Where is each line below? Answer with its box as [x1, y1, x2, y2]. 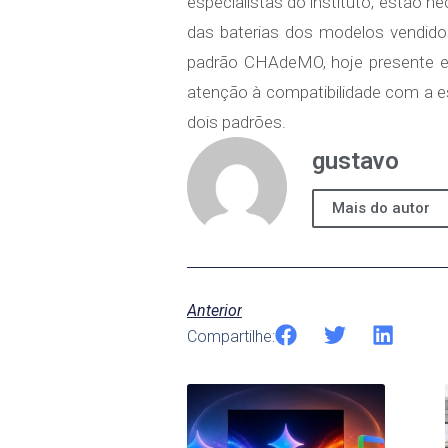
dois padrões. [187, 112, 286, 133]
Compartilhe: [187, 326, 275, 346]
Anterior [187, 300, 242, 320]
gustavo [312, 147, 399, 176]
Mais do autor [332, 198, 430, 217]
